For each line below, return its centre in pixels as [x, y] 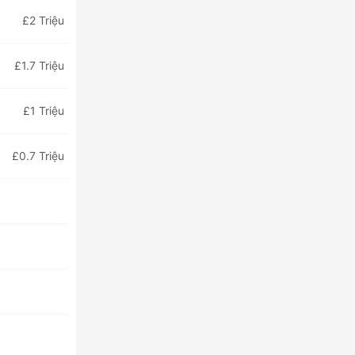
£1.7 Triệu [39, 65]
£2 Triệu [43, 20]
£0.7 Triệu [38, 156]
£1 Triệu [44, 111]
